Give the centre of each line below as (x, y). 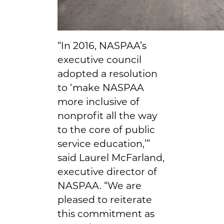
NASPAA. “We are (99, 185)
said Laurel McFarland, (111, 157)
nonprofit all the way (107, 115)
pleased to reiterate (105, 199)
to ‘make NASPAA (101, 87)
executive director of (107, 171)
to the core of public (106, 129)
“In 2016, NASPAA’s (102, 45)
